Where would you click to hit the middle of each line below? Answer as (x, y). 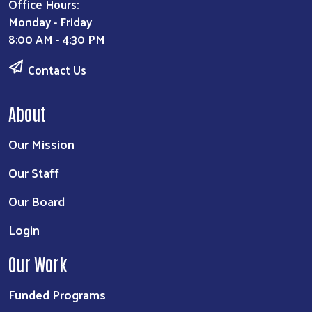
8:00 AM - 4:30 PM (57, 39)
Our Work (38, 264)
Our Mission (41, 144)
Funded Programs (57, 295)
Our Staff (34, 173)
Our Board (37, 201)
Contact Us (57, 70)
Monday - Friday (54, 22)
